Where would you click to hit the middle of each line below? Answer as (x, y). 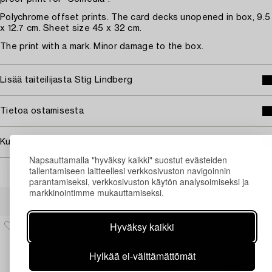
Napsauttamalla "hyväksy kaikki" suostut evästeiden (128, 159)
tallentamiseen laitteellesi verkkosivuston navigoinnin (130, 170)
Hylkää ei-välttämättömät (142, 256)
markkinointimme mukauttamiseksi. (97, 192)
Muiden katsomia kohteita (136, 194)
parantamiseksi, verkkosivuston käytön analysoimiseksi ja (139, 181)
